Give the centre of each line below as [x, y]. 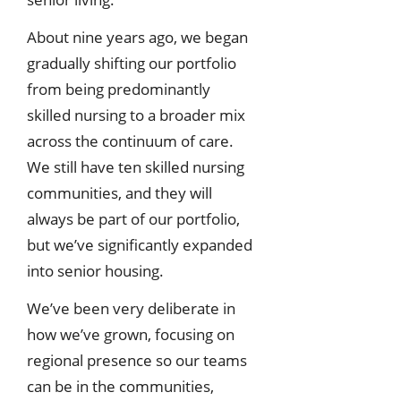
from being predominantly [119, 90]
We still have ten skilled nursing [136, 167]
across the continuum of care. [130, 141]
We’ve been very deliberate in [131, 308]
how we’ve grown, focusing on [131, 334]
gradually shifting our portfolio [132, 64]
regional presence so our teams [137, 360]
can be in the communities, [120, 386]
